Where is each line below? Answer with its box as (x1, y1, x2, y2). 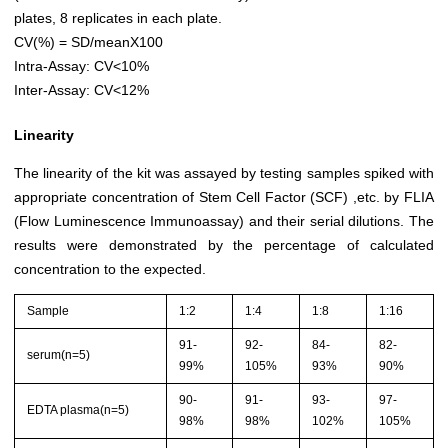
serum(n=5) (27, 347, 91, 362)
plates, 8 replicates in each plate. (14, 10, 222, 27)
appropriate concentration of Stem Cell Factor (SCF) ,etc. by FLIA (14, 189, 434, 206)
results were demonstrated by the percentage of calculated (14, 237, 434, 254)
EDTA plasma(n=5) (27, 402, 130, 417)
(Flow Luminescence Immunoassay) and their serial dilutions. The (14, 213, 434, 230)
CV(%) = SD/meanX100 (14, 34, 163, 51)
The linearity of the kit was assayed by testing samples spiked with (14, 165, 434, 182)
